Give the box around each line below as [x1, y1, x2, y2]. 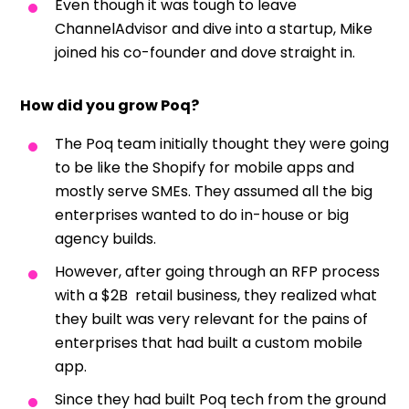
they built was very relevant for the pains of [55, 308, 368, 330]
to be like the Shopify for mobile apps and [55, 156, 354, 178]
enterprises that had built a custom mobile [55, 331, 362, 353]
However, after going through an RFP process [55, 260, 380, 282]
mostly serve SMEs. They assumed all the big [55, 180, 372, 202]
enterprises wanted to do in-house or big [55, 204, 349, 225]
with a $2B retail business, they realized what [55, 284, 377, 306]
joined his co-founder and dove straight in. [55, 41, 355, 63]
